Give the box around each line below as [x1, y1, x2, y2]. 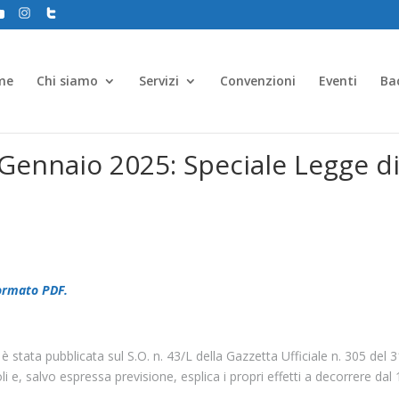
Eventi [319, 72, 357, 89]
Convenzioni [220, 72, 296, 89]
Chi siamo [37, 72, 98, 89]
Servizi [139, 72, 179, 89]
